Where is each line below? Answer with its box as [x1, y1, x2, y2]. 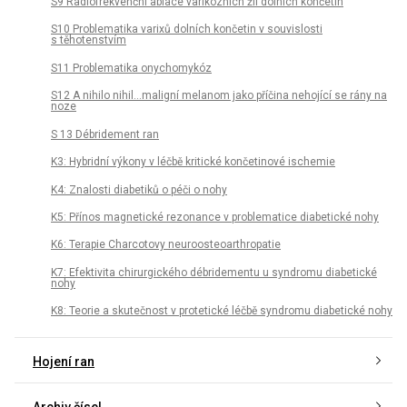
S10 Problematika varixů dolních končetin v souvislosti [51, 23, 323, 36]
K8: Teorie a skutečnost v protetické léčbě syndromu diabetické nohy [51, 304, 392, 318]
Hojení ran [33, 353, 94, 369]
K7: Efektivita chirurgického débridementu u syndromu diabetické [51, 265, 377, 279]
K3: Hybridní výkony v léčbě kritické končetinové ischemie [51, 155, 335, 169]
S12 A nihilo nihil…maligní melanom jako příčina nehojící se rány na [51, 89, 387, 103]
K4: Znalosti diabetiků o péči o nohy [51, 183, 227, 196]
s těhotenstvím [51, 34, 126, 47]
